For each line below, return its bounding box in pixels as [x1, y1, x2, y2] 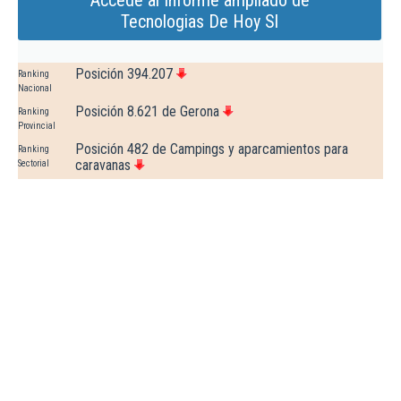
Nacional [18, 83, 52, 94]
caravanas [75, 157, 131, 175]
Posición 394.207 [75, 65, 173, 83]
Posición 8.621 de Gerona [75, 103, 219, 121]
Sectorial [18, 158, 49, 169]
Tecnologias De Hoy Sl [121, 11, 278, 33]
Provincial [18, 121, 55, 132]
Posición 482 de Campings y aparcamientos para [75, 141, 348, 158]
